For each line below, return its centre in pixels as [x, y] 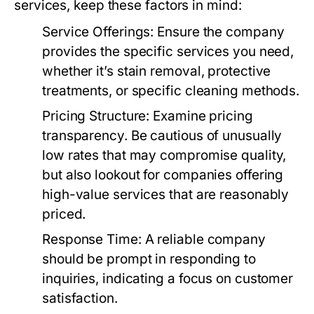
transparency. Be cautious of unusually [162, 136]
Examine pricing [201, 116]
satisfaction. [80, 299]
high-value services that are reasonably [166, 195]
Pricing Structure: [96, 116]
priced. [64, 214]
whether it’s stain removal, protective [157, 71]
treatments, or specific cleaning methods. [171, 91]
